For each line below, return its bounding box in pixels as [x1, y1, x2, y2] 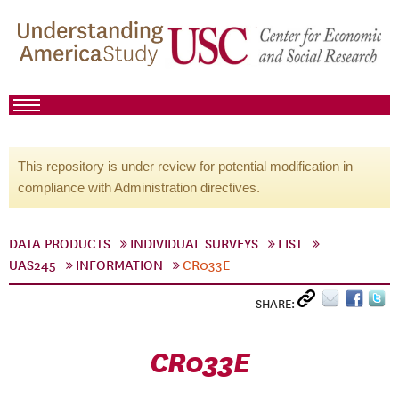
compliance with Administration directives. [18, 180, 260, 195]
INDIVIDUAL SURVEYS [130, 236, 258, 252]
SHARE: [256, 297, 297, 312]
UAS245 [9, 257, 56, 273]
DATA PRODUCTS [9, 236, 110, 252]
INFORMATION [76, 257, 163, 273]
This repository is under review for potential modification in [18, 159, 353, 174]
